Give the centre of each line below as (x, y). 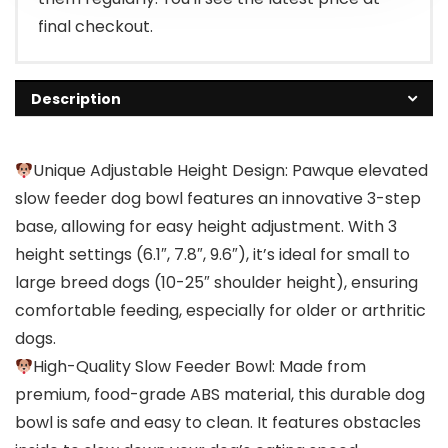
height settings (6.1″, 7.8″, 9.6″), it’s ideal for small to (212, 255)
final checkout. (95, 27)
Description (76, 99)
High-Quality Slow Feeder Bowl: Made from (200, 367)
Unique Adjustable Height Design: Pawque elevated (231, 171)
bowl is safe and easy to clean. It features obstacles (218, 423)
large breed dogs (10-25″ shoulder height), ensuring (216, 283)
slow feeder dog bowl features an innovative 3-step (218, 199)
